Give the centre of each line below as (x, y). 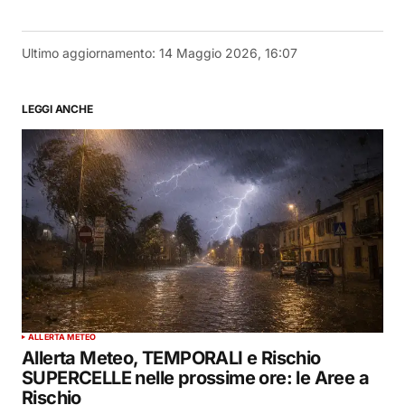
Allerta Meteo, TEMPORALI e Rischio (171, 358)
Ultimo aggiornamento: (89, 52)
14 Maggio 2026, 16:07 (228, 52)
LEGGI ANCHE (57, 108)
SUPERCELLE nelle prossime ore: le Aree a (195, 377)
